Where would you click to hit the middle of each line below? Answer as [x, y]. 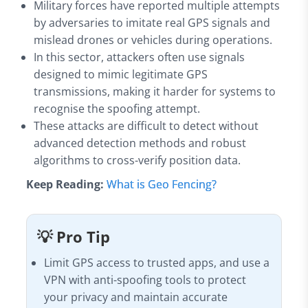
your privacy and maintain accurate [136, 297]
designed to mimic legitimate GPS [121, 74]
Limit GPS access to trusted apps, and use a [157, 262]
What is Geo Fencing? [161, 184]
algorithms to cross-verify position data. [137, 160]
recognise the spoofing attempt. [117, 108]
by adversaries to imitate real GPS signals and [152, 22]
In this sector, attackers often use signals [140, 57]
